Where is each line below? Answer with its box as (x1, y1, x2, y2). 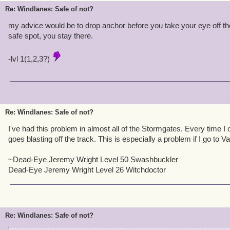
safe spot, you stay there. (8, 31, 93, 40)
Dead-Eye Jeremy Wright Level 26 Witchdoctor (8, 165, 166, 174)
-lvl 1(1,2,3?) (8, 54, 52, 63)
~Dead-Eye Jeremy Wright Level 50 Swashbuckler (8, 155, 178, 164)
